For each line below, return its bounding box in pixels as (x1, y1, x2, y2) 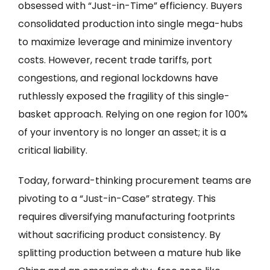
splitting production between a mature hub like (18, 246, 241, 260)
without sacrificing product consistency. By (18, 228, 221, 242)
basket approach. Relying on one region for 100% (18, 107, 248, 121)
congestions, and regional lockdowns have (18, 71, 218, 85)
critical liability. (18, 143, 87, 157)
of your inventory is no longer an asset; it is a (18, 125, 226, 139)
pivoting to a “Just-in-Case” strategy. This (18, 192, 216, 206)
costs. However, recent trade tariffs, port (18, 53, 212, 67)
